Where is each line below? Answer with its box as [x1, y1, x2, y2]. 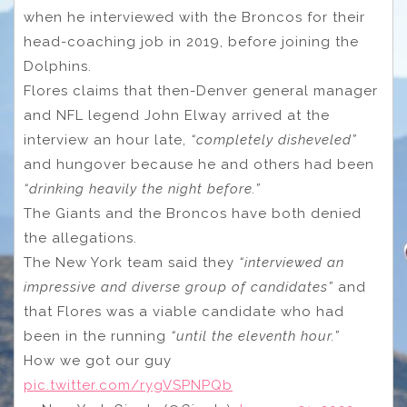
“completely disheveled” [191, 131, 357, 148]
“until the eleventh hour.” [171, 327, 340, 344]
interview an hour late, [24, 131, 191, 148]
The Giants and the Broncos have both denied [24, 204, 362, 222]
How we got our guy [24, 352, 172, 369]
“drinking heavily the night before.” [24, 180, 261, 197]
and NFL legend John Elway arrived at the [24, 106, 330, 124]
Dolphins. [24, 57, 101, 74]
